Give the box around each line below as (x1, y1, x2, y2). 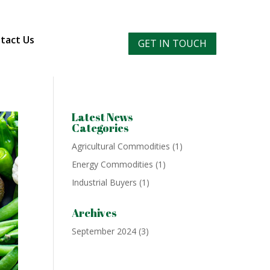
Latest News (72, 109, 134, 124)
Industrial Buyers (72, 176, 137, 188)
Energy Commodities (72, 158, 154, 170)
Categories (72, 120, 130, 135)
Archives (72, 205, 118, 220)
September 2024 (72, 225, 137, 237)
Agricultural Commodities (72, 140, 171, 152)
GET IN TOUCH (138, 36, 207, 50)
